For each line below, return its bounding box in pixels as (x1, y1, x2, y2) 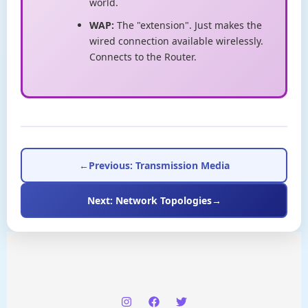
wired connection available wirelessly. (89, 34, 263, 48)
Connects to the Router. (89, 50, 197, 64)
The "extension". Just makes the (114, 19, 262, 32)
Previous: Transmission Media (88, 159, 230, 173)
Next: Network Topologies (87, 194, 212, 208)
